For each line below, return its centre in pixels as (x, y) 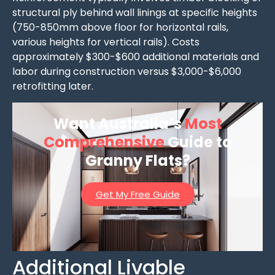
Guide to (198, 142)
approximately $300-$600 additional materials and (136, 56)
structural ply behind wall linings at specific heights (135, 12)
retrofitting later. (53, 86)
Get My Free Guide (137, 195)
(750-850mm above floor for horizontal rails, (120, 27)
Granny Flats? (137, 161)
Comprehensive (104, 142)
